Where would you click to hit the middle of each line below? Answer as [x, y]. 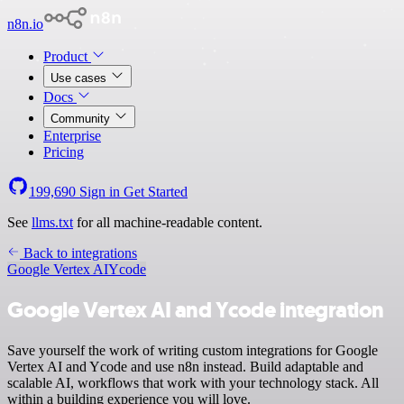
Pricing [64, 152]
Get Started [156, 192]
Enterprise [72, 136]
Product [67, 56]
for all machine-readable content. [168, 222]
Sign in [100, 192]
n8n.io [25, 24]
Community [82, 119]
